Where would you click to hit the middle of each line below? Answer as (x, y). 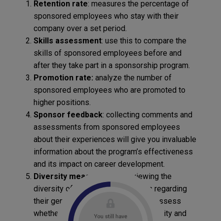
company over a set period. (80, 29)
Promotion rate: (63, 78)
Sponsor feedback (68, 115)
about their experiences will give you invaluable (115, 140)
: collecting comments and (147, 115)
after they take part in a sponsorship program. (111, 66)
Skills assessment (67, 41)
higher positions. (62, 103)
